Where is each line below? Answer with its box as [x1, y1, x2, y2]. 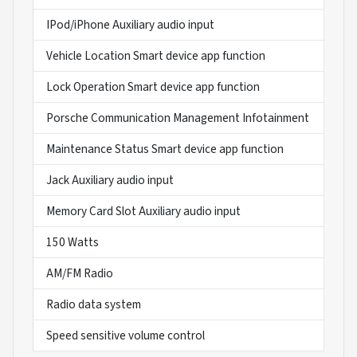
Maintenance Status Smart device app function [46, 139, 284, 158]
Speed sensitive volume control [46, 326, 205, 344]
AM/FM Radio [46, 264, 113, 282]
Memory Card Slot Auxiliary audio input [46, 202, 241, 220]
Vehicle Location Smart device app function [46, 46, 265, 65]
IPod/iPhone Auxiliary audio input [46, 15, 214, 33]
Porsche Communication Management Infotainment [46, 108, 309, 127]
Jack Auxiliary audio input [46, 171, 174, 189]
